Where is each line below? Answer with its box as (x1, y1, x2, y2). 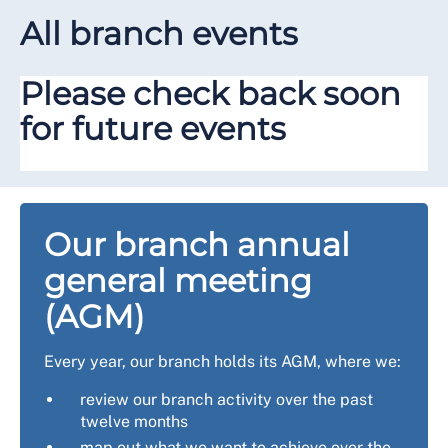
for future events (20, 108, 286, 148)
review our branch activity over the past (80, 389, 373, 409)
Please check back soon (20, 73, 401, 113)
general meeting (44, 260, 312, 300)
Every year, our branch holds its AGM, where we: (44, 351, 401, 371)
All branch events (20, 13, 298, 53)
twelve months (80, 411, 188, 431)
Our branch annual (44, 224, 350, 264)
